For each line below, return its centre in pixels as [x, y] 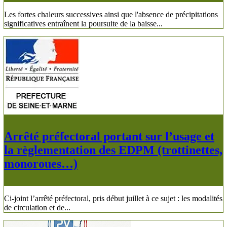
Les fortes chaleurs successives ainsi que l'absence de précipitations [111, 14]
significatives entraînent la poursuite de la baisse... [83, 23]
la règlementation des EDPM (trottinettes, [113, 150]
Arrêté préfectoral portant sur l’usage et [109, 136]
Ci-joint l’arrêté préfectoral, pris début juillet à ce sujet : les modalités [113, 198]
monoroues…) [41, 163]
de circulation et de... [37, 207]
